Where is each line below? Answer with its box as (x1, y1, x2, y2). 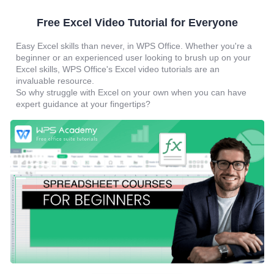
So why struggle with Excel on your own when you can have (16, 87, 247, 97)
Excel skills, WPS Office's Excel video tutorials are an (16, 64, 220, 74)
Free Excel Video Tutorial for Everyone (36, 16, 238, 29)
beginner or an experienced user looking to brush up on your (16, 52, 251, 62)
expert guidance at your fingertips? (16, 98, 151, 109)
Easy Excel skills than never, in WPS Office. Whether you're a (16, 40, 253, 51)
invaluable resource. (16, 75, 95, 86)
